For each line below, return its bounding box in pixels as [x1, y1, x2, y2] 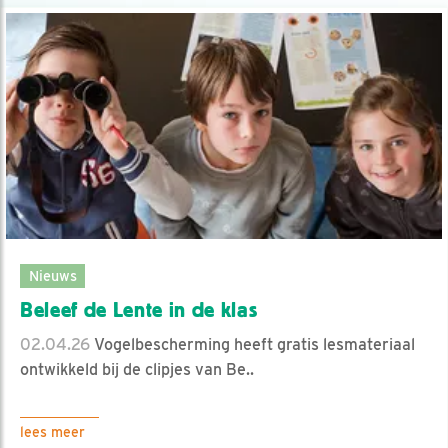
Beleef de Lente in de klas [20, 297, 258, 322]
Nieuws [28, 266, 77, 284]
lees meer [20, 423, 85, 440]
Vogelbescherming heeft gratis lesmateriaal [90, 334, 415, 354]
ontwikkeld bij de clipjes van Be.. [20, 359, 254, 379]
